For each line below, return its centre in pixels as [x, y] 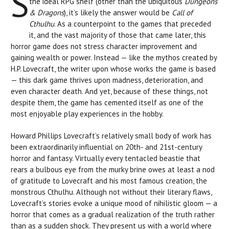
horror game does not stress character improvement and [104, 46]
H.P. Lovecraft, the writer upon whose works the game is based [113, 68]
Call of [182, 12]
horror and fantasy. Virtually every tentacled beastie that [106, 158]
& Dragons [47, 12]
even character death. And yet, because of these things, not [109, 91]
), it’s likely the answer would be [118, 12]
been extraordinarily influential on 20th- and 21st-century [106, 147]
